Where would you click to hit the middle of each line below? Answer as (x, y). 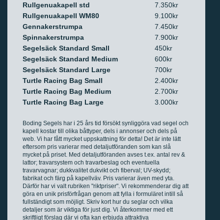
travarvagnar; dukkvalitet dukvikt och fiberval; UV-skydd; (96, 170)
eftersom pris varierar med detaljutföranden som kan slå (97, 147)
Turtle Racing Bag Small (63, 81)
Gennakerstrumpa (53, 27)
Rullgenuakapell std (56, 5)
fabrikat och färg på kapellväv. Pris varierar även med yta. (98, 178)
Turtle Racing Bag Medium (67, 91)
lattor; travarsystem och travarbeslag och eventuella (91, 163)
